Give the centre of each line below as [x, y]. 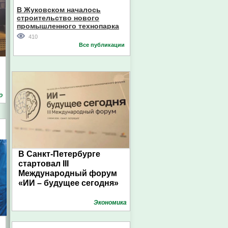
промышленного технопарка [68, 26]
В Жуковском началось [59, 10]
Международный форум [68, 173]
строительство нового [58, 18]
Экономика [110, 203]
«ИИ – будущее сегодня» [68, 183]
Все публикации [102, 45]
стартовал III [44, 164]
